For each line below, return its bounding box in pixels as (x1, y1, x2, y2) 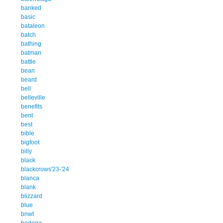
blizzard (21, 192, 42, 200)
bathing (21, 40, 41, 47)
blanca (21, 174, 39, 182)
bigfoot (21, 138, 39, 146)
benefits (21, 103, 42, 110)
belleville (21, 94, 45, 101)
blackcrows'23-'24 (21, 165, 69, 173)
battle (21, 58, 36, 65)
